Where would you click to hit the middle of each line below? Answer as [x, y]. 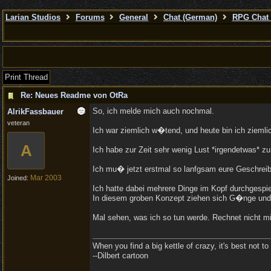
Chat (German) [190, 17]
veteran [18, 123]
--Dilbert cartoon [120, 256]
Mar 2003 [46, 178]
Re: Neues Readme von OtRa [74, 95]
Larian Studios [33, 17]
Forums [90, 17]
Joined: [19, 178]
